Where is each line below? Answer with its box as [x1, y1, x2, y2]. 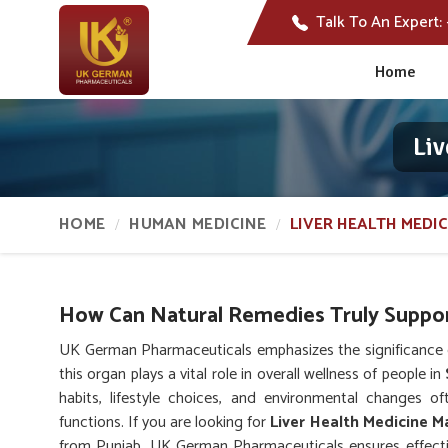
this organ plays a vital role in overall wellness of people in [59, 361, 446, 388]
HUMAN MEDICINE [129, 211, 267, 238]
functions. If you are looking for [59, 409, 271, 436]
